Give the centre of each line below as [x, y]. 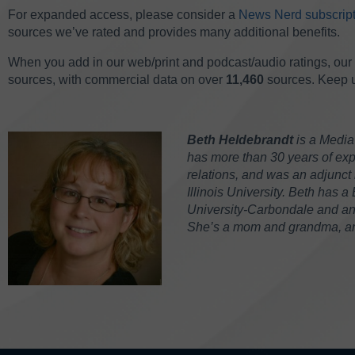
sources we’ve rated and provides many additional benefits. [174, 32]
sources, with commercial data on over [117, 79]
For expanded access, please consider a [123, 14]
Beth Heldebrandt [240, 139]
